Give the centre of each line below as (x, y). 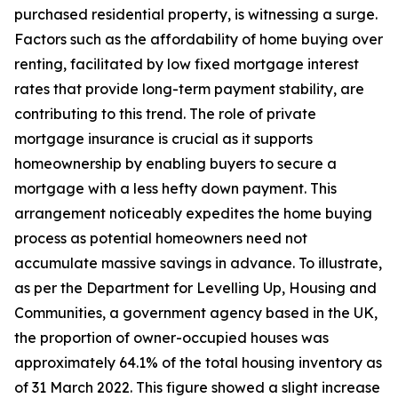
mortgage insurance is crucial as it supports (163, 139)
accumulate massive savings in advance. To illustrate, (198, 263)
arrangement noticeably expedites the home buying (193, 214)
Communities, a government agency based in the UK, (196, 313)
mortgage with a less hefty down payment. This (175, 189)
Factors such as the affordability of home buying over (199, 40)
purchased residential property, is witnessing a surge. (196, 15)
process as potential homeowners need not (161, 239)
